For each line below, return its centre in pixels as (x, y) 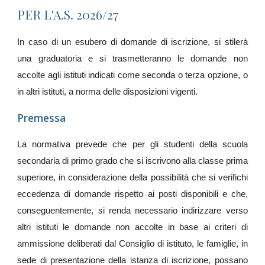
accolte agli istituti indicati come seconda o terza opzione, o (132, 75)
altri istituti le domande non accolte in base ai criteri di (132, 227)
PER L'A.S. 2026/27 (68, 14)
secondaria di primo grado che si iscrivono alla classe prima (132, 161)
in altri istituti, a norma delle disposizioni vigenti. (108, 92)
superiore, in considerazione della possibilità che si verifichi (132, 177)
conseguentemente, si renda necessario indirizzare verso (132, 211)
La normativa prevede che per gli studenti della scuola (132, 144)
